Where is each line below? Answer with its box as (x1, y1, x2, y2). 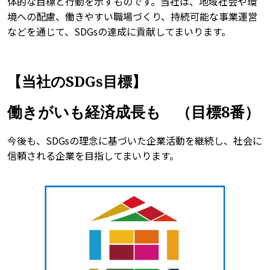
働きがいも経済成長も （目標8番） (7, 101, 260, 122)
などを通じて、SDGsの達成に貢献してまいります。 (7, 24, 231, 39)
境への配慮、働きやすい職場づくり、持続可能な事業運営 (7, 9, 257, 24)
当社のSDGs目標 (22, 71, 132, 92)
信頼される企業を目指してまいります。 (7, 148, 179, 163)
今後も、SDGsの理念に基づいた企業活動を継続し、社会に (7, 133, 262, 148)
